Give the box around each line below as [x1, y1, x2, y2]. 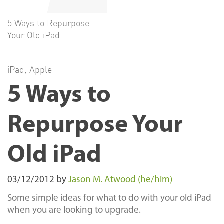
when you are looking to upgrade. [7, 206, 141, 216]
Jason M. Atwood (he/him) [68, 175, 172, 185]
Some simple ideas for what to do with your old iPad [7, 194, 211, 204]
